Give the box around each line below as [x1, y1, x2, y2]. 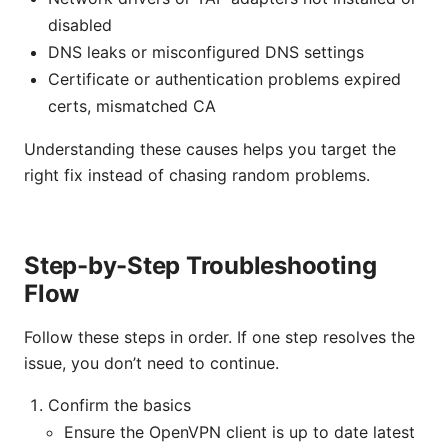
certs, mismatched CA [48, 96, 216, 117]
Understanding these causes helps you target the [24, 139, 396, 160]
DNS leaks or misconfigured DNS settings [48, 42, 364, 63]
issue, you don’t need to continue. [24, 353, 279, 374]
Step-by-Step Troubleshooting [24, 251, 377, 281]
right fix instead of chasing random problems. [24, 165, 370, 186]
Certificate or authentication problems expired [48, 69, 401, 90]
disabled [48, 15, 112, 36]
